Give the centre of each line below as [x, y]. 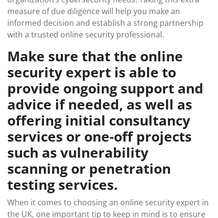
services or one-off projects [100, 136]
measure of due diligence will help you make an [94, 11]
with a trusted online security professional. [86, 35]
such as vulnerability [78, 152]
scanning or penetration [89, 168]
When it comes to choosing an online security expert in [108, 202]
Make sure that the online [95, 56]
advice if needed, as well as [100, 104]
